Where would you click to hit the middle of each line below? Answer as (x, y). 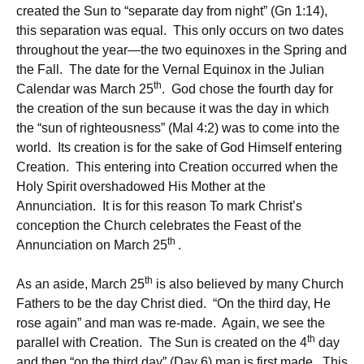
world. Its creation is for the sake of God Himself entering (179, 147)
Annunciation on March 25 (92, 245)
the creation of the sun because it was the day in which (173, 108)
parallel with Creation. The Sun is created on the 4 (162, 342)
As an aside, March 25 (80, 284)
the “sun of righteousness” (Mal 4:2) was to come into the (178, 128)
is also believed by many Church (248, 284)
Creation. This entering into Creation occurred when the (177, 167)
